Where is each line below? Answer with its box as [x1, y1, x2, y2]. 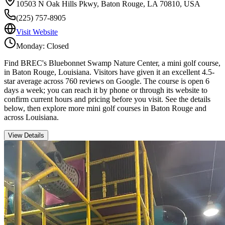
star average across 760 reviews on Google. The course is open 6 [4, 76, 209, 85]
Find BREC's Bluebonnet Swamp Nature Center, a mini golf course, [4, 58, 220, 67]
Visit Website [16, 27, 58, 36]
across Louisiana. [4, 113, 59, 122]
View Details [8, 131, 44, 139]
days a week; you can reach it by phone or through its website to [4, 85, 207, 94]
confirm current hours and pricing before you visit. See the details [4, 94, 210, 103]
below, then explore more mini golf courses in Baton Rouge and [4, 103, 206, 113]
